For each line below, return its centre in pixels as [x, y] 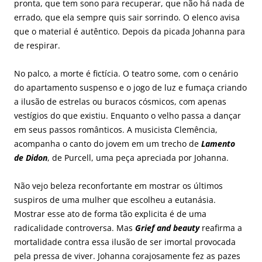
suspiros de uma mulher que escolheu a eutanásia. [115, 199]
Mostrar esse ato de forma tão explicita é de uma [110, 213]
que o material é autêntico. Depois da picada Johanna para [130, 31]
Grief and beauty [167, 227]
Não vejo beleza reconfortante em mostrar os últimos [118, 185]
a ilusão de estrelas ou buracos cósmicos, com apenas [120, 101]
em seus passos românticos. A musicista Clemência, [116, 129]
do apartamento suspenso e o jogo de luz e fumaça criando [130, 87]
